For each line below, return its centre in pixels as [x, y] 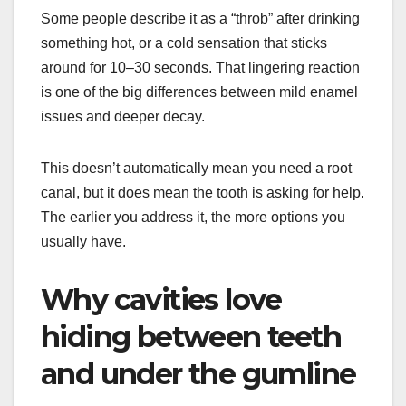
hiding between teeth [191, 336]
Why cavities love [161, 299]
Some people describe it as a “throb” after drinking [200, 18]
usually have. [83, 241]
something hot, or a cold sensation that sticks [184, 43]
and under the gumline [198, 373]
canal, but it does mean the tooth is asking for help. [203, 192]
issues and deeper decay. [123, 116]
